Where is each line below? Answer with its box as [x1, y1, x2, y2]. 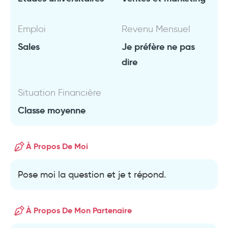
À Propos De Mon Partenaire [26, 205, 132, 216]
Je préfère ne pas [122, 41, 195, 52]
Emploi [18, 23, 46, 35]
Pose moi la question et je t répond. [18, 169, 166, 180]
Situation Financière [18, 87, 101, 98]
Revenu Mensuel [122, 23, 190, 35]
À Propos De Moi [26, 141, 88, 152]
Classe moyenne [18, 104, 85, 116]
